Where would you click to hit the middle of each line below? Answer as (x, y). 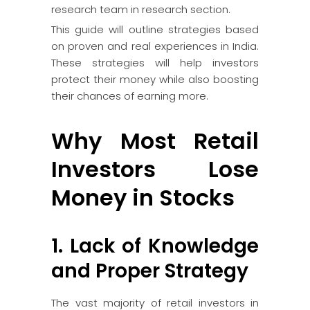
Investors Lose (155, 169)
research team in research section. (141, 9)
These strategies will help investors (155, 63)
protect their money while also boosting (155, 79)
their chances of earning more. (130, 96)
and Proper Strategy (150, 271)
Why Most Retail (155, 141)
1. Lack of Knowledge (155, 246)
